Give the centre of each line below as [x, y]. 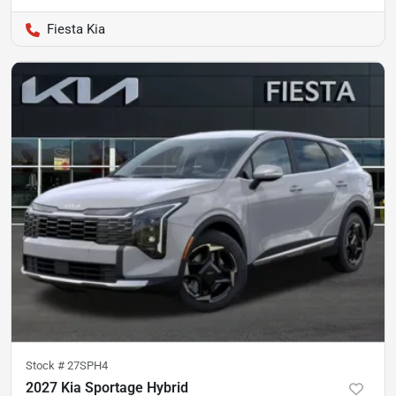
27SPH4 [88, 365]
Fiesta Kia [76, 30]
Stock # [46, 365]
